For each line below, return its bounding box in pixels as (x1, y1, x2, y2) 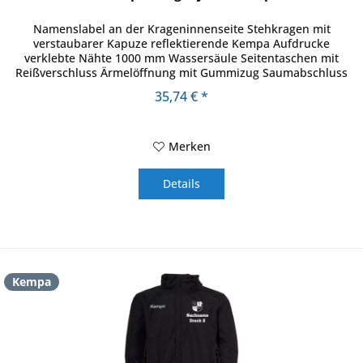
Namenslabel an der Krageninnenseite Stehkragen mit (32, 20, 331, 36)
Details (163, 175, 201, 191)
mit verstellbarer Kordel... (112, 79, 252, 95)
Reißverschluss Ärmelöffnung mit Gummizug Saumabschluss (15, 64, 348, 80)
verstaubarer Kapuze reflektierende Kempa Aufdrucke (33, 35, 331, 51)
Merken (168, 138, 211, 154)
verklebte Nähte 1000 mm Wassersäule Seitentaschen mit (24, 49, 340, 66)
